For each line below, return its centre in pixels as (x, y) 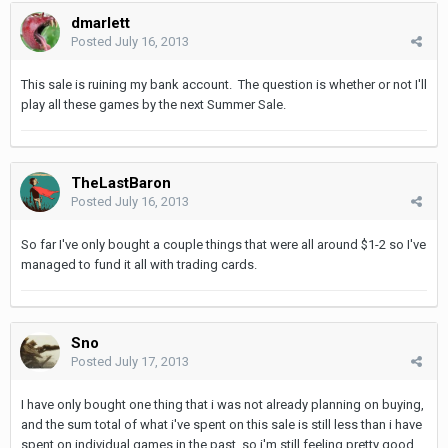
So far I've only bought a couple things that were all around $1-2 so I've (223, 244)
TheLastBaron (121, 182)
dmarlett (100, 22)
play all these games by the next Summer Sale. (153, 104)
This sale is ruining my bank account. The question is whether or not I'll (224, 84)
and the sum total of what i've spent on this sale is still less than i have (221, 424)
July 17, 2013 (152, 361)
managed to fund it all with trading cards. (139, 264)
